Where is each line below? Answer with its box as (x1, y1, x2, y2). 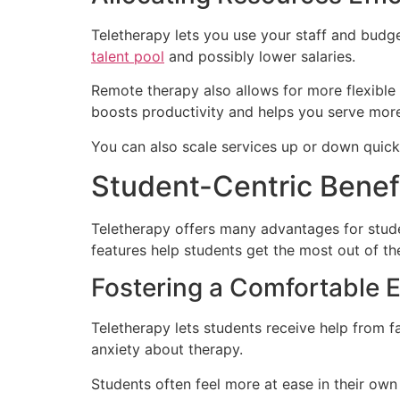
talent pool (91, 46, 164, 65)
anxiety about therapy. (91, 340, 243, 359)
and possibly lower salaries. (164, 46, 355, 65)
